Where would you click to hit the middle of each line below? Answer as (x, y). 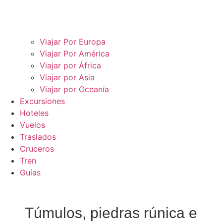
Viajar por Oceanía (74, 89)
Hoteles (34, 113)
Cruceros (37, 148)
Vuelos (32, 125)
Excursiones (42, 101)
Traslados (38, 137)
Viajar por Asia (67, 77)
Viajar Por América (75, 53)
